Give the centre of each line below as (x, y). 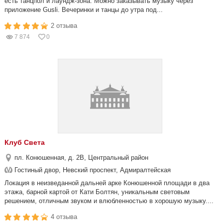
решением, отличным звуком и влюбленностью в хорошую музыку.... (109, 201)
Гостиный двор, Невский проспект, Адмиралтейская (93, 170)
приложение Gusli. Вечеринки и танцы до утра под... (84, 10)
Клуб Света (25, 142)
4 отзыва (64, 217)
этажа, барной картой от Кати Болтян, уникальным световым (97, 192)
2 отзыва (64, 26)
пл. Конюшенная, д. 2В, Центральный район (81, 158)
